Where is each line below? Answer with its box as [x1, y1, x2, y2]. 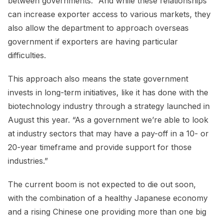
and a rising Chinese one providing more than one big [8, 207, 206, 217]
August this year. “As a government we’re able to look [8, 115, 208, 125]
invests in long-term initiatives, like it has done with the [8, 88, 208, 98]
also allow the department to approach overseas [8, 23, 189, 33]
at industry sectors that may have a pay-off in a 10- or [8, 129, 209, 139]
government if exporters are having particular [8, 37, 178, 47]
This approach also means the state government [8, 74, 188, 84]
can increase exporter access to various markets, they [8, 9, 211, 20]
